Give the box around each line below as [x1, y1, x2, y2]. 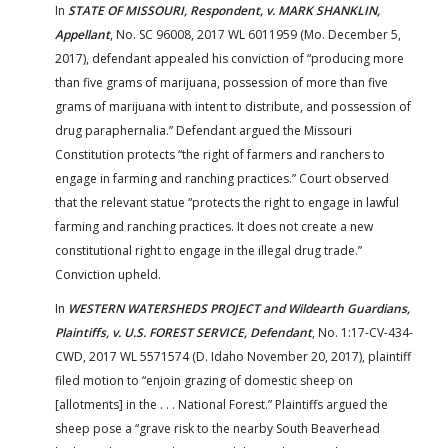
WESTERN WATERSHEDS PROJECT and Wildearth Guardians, [68, 299, 410, 317]
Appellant [55, 25, 110, 43]
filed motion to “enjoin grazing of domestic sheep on [55, 371, 353, 389]
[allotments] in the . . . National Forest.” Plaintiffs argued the [55, 395, 388, 413]
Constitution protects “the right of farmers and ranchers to [55, 145, 385, 163]
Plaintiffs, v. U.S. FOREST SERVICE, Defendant [55, 323, 312, 341]
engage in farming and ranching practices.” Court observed [55, 169, 389, 187]
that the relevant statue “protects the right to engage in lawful [55, 193, 399, 211]
